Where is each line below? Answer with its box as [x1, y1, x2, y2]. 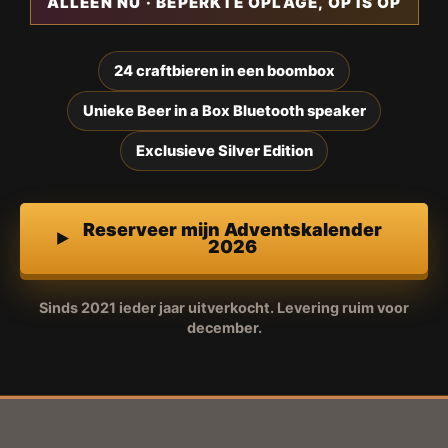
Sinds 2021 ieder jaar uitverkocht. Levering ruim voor [39, 298, 409, 316]
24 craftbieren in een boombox [113, 62, 335, 80]
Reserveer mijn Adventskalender [83, 219, 382, 241]
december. [186, 318, 262, 336]
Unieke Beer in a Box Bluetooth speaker [82, 102, 366, 120]
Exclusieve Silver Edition [135, 142, 313, 160]
